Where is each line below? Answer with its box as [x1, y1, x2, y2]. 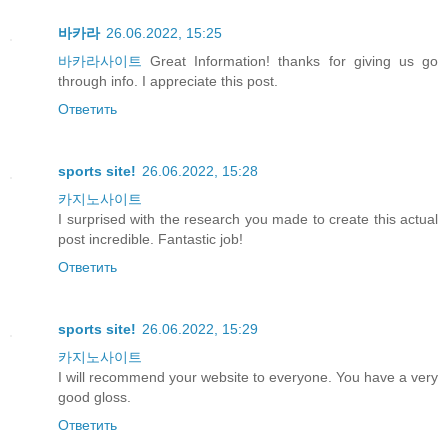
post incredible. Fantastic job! [58, 230, 243, 247]
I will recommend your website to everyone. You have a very [58, 368, 438, 385]
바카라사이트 [58, 52, 142, 69]
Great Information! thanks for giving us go [142, 52, 438, 69]
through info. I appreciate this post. [58, 72, 278, 89]
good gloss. [58, 388, 131, 405]
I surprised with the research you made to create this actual [58, 210, 438, 227]
